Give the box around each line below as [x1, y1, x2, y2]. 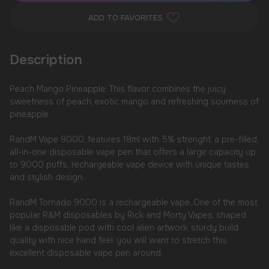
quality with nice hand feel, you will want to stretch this [9, 235, 227, 246]
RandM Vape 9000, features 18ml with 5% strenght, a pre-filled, [9, 134, 258, 145]
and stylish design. [9, 172, 84, 183]
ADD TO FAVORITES [88, 12, 163, 23]
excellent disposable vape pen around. [9, 247, 163, 259]
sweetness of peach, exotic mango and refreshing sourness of [9, 96, 259, 107]
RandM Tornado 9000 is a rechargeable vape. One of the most [9, 197, 258, 208]
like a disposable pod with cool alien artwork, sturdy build [9, 222, 238, 234]
